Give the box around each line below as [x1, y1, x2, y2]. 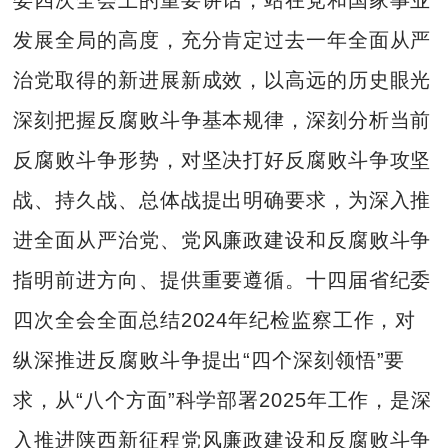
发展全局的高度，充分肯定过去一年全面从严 [13, 28, 432, 51]
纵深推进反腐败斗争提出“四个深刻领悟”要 [13, 348, 406, 371]
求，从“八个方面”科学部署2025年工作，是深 [13, 388, 433, 411]
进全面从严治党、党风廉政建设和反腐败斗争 [13, 228, 432, 251]
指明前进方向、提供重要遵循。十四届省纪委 [13, 268, 432, 291]
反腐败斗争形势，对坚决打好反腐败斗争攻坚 [13, 148, 432, 171]
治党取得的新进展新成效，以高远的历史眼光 [13, 68, 432, 91]
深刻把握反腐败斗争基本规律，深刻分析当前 [13, 108, 432, 131]
